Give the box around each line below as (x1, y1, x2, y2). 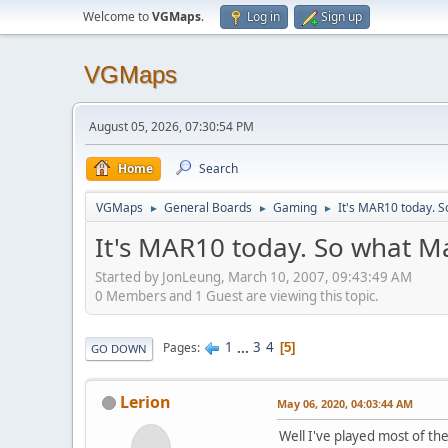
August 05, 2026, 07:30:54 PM (89, 118, 254, 135)
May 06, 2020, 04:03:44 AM (277, 395, 413, 411)
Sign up (321, 8, 362, 25)
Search (199, 160, 238, 177)
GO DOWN (91, 340, 147, 356)
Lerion (120, 390, 171, 413)
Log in (247, 8, 280, 25)
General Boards (164, 199, 252, 216)
